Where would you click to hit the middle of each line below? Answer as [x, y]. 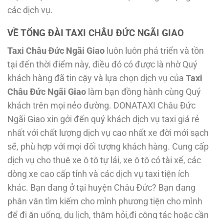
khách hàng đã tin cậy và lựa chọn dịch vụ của [97, 78]
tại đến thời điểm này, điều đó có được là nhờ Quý [102, 64]
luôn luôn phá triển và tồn [154, 51]
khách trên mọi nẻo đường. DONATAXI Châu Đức [101, 105]
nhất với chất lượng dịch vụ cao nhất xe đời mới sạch [108, 133]
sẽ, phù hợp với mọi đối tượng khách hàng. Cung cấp [108, 146]
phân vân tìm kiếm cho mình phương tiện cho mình [105, 201]
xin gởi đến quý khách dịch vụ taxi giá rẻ [123, 119]
